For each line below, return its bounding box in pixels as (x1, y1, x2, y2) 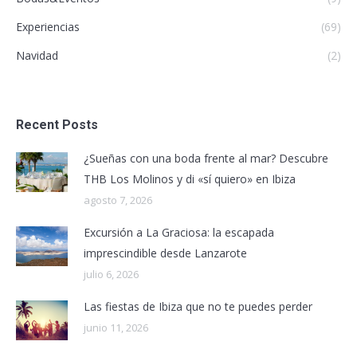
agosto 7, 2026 (84, 193, 152, 208)
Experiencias (16, 19, 80, 35)
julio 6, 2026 (84, 267, 139, 282)
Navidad (16, 48, 58, 64)
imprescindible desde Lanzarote (84, 245, 247, 261)
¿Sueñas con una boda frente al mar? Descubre (84, 151, 328, 167)
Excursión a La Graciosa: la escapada (84, 225, 274, 241)
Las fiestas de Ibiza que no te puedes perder (84, 299, 312, 315)
